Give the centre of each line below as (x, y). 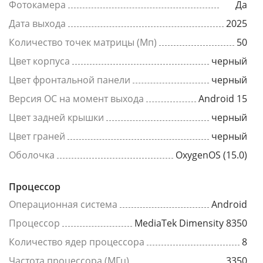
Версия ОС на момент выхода (76, 99)
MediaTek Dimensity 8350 (191, 223)
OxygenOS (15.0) (211, 155)
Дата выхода (37, 23)
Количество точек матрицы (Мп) (83, 42)
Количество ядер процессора (77, 242)
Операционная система (63, 204)
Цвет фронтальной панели (70, 80)
